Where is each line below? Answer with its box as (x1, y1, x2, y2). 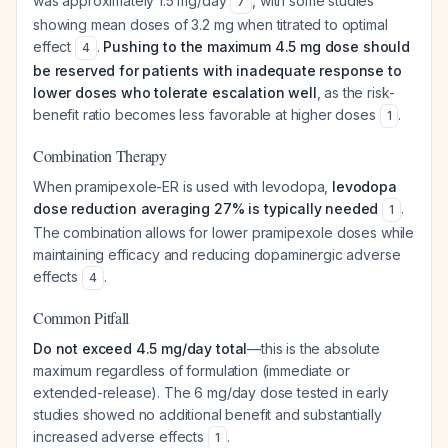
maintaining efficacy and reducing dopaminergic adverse (33, 246, 401, 263)
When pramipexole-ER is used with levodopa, (33, 178, 333, 195)
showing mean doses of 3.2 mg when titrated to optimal (33, 16, 388, 33)
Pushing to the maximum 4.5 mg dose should (103, 38, 410, 55)
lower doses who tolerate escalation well (33, 84, 317, 101)
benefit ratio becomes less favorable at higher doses (33, 106, 380, 123)
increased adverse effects (33, 428, 208, 445)
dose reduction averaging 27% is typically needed (33, 200, 379, 217)
